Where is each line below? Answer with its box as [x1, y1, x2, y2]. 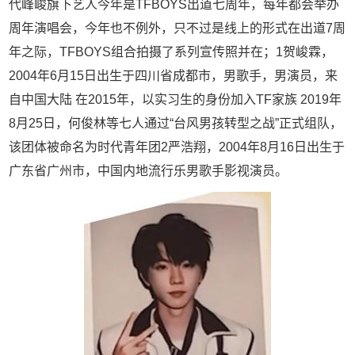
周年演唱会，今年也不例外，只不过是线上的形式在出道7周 [9, 21, 346, 35]
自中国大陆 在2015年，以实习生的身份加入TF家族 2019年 [9, 92, 342, 106]
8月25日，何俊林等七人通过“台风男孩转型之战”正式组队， [9, 116, 343, 130]
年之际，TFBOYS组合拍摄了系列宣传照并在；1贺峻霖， [9, 44, 334, 59]
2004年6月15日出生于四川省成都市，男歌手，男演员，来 [9, 68, 338, 82]
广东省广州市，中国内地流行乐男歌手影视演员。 [9, 163, 288, 177]
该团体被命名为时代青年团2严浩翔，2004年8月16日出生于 [9, 139, 345, 154]
